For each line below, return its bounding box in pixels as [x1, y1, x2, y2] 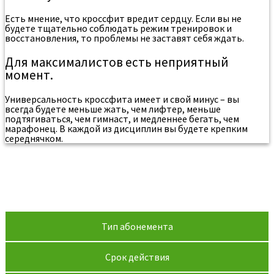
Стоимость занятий [5, 152, 140, 172]
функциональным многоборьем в [5, 167, 239, 187]
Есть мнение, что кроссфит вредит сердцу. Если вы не [5, 12, 242, 24]
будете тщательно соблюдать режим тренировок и [5, 21, 232, 34]
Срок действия [105, 251, 169, 264]
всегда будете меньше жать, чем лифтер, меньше [5, 102, 221, 115]
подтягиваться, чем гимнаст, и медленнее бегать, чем [5, 112, 239, 125]
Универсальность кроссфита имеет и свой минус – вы [5, 92, 239, 105]
